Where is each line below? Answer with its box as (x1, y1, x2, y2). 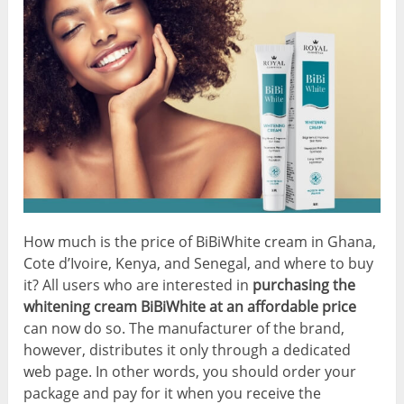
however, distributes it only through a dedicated (23, 339, 352, 360)
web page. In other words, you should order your (23, 361, 357, 381)
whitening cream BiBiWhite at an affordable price (23, 296, 357, 317)
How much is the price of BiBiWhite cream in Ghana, (23, 231, 377, 252)
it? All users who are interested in (23, 274, 253, 295)
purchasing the (252, 274, 356, 295)
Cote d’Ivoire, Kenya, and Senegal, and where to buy (23, 252, 374, 273)
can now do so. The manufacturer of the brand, (23, 317, 345, 338)
